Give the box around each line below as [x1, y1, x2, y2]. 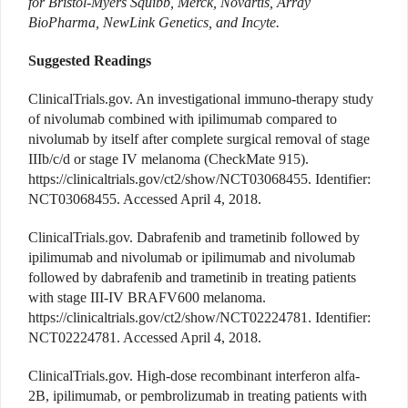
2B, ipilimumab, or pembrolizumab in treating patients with [28, 388, 367, 404]
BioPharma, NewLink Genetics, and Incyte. [28, 15, 280, 31]
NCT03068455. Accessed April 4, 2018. [28, 191, 261, 208]
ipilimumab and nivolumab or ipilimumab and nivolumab [28, 250, 355, 266]
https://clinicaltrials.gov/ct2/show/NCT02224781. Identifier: [28, 310, 371, 326]
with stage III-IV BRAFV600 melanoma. [28, 290, 266, 306]
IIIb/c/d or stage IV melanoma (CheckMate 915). [28, 151, 309, 168]
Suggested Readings [28, 53, 151, 69]
